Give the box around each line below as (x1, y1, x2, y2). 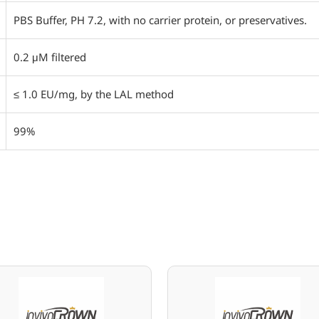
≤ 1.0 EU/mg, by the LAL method (14, 87, 174, 101)
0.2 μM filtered (14, 50, 86, 64)
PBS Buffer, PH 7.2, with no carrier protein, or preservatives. (14, 13, 307, 27)
